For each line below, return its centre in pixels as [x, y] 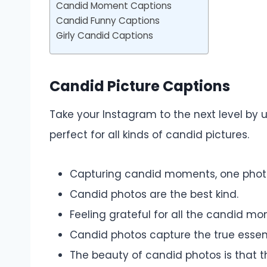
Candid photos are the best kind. [154, 194]
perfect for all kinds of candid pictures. [149, 134]
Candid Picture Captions [140, 86]
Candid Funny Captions [108, 21]
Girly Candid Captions [105, 36]
